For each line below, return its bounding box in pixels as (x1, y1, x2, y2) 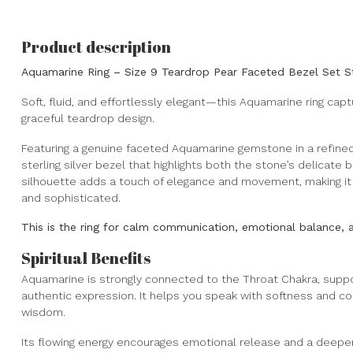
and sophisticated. (21, 191, 121, 204)
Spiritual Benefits (21, 247, 150, 269)
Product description (21, 36, 171, 58)
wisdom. (21, 306, 65, 319)
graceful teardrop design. (21, 111, 154, 124)
